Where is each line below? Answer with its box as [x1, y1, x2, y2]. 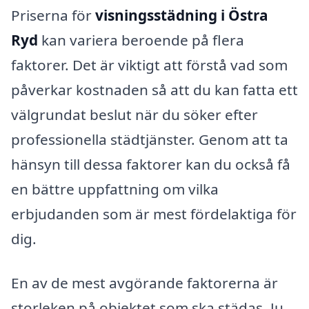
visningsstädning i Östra [95, 5, 268, 25]
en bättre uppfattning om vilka [11, 179, 219, 199]
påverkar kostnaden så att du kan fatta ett [11, 79, 298, 99]
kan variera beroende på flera [38, 30, 244, 50]
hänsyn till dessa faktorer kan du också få [11, 154, 290, 174]
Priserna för [11, 5, 95, 25]
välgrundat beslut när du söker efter [11, 104, 258, 124]
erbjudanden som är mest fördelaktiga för [11, 203, 297, 223]
